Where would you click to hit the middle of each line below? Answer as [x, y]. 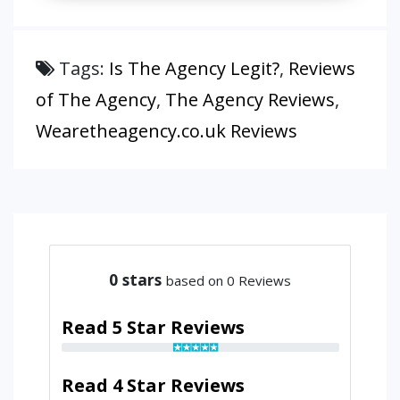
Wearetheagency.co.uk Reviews [167, 131]
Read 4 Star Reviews [153, 385]
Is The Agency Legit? [194, 68]
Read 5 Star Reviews [153, 327]
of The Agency [96, 100]
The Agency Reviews [250, 100]
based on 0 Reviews [229, 280]
